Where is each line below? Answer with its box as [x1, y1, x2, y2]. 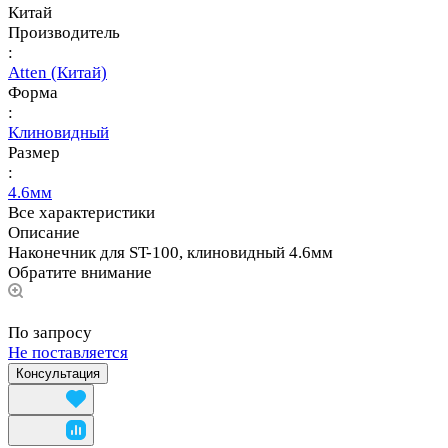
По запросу [8, 323, 92, 343]
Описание [8, 223, 80, 243]
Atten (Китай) [8, 63, 107, 83]
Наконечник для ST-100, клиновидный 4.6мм [8, 243, 333, 263]
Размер [8, 143, 60, 163]
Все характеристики [8, 203, 155, 223]
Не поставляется [8, 343, 128, 363]
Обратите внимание [8, 263, 152, 283]
